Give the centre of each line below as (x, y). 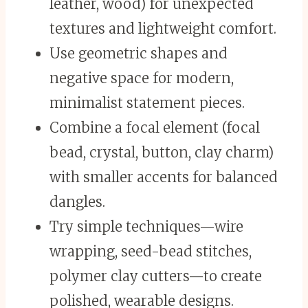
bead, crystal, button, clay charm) (162, 153)
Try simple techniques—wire (146, 227)
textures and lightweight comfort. (163, 29)
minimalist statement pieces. (147, 103)
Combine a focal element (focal (155, 128)
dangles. (77, 202)
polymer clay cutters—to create (156, 276)
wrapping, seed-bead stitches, (151, 252)
